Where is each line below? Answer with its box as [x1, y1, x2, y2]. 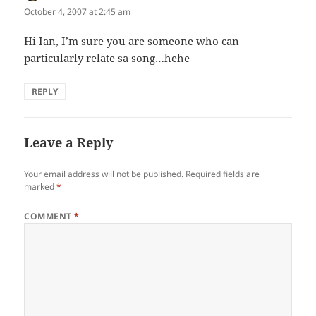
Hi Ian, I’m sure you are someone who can [24, 33, 240, 48]
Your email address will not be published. [24, 167, 184, 180]
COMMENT [24, 209, 75, 222]
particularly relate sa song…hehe [24, 50, 190, 65]
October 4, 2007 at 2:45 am [24, 6, 131, 18]
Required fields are [186, 167, 260, 180]
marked [24, 180, 57, 193]
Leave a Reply [24, 133, 114, 151]
